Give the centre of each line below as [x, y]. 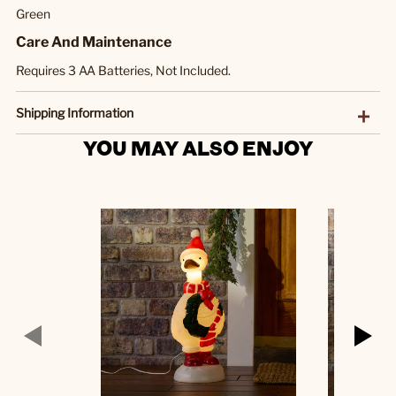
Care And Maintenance [94, 42]
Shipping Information [75, 112]
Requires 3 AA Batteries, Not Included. [123, 70]
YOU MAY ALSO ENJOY [198, 147]
